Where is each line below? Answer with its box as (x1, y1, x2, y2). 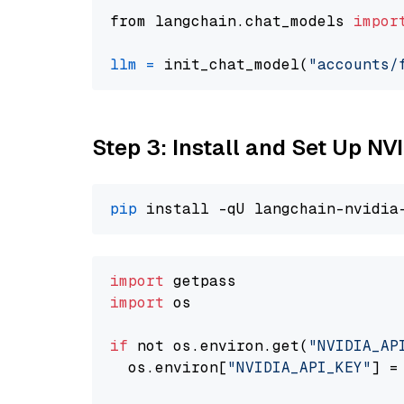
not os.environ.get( (128, 336, 308, 355)
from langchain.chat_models (110, 12, 353, 31)
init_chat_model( (155, 55, 308, 74)
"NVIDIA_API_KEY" (227, 358, 372, 377)
